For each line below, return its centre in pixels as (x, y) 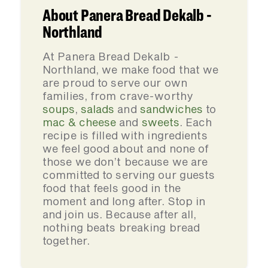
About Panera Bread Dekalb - (127, 15)
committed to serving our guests (129, 175)
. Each (196, 122)
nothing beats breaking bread (121, 227)
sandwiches (171, 109)
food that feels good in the (112, 188)
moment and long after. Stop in (124, 201)
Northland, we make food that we (131, 69)
